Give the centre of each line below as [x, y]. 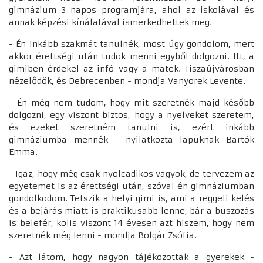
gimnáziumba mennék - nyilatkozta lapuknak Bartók [131, 140]
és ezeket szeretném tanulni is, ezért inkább [131, 127]
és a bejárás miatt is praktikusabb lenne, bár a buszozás [131, 211]
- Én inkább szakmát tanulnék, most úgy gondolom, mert [131, 44]
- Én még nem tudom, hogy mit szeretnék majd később [131, 103]
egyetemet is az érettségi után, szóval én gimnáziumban [131, 186]
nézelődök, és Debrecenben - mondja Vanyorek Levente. [127, 81]
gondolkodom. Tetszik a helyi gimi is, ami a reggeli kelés [131, 198]
